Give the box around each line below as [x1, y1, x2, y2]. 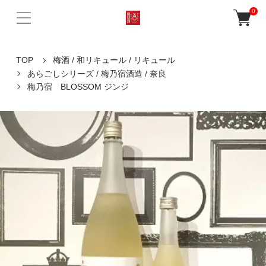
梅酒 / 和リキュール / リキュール [52, 55, 175, 65]
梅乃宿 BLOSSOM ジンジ [27, 81, 129, 91]
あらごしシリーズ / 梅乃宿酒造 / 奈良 [27, 68, 166, 78]
